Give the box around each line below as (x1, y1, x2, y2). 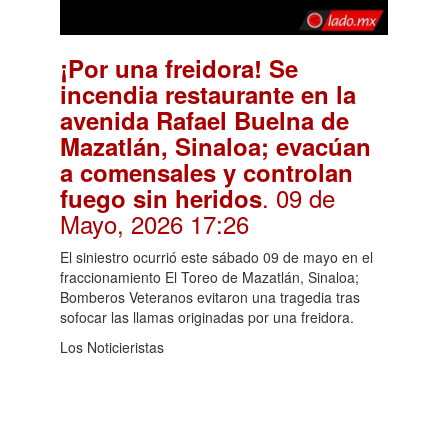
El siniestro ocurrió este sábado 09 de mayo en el (60, 246, 373, 267)
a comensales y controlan (60, 154, 353, 189)
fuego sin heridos (60, 180, 262, 215)
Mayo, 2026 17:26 (60, 205, 249, 241)
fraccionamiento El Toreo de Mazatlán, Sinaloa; (60, 266, 359, 287)
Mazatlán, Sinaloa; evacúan (60, 128, 371, 163)
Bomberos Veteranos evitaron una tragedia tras (60, 286, 360, 307)
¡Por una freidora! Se (60, 50, 298, 85)
